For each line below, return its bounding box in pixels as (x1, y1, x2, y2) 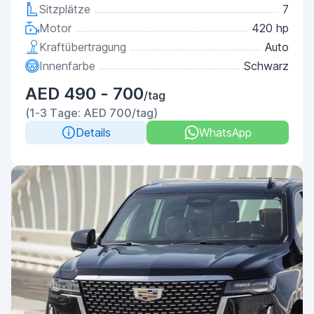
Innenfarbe (39, 59, 95, 73)
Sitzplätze (39, 2, 90, 16)
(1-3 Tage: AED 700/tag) (25, 106, 158, 120)
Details (75, 125, 111, 139)
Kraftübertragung (39, 40, 126, 54)
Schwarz (244, 59, 289, 73)
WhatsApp (198, 125, 252, 139)
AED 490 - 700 (25, 83, 144, 104)
